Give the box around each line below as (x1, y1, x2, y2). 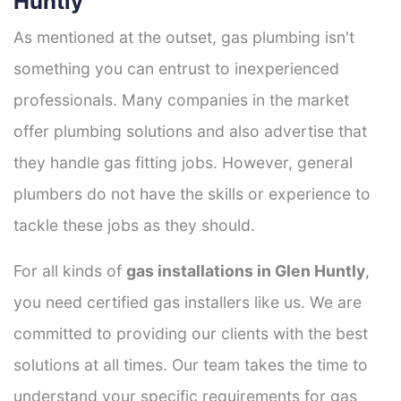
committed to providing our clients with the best (13, 323, 368, 343)
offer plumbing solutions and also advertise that (13, 121, 367, 141)
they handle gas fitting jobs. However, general (13, 152, 353, 172)
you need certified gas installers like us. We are (13, 292, 362, 311)
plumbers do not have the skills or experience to (13, 183, 371, 203)
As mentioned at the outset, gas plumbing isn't (13, 27, 354, 47)
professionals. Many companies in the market (13, 90, 349, 109)
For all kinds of (13, 260, 126, 280)
